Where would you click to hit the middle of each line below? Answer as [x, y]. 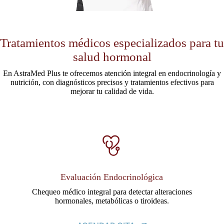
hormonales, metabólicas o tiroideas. [112, 201]
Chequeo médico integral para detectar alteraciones [112, 192]
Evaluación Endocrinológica [112, 177]
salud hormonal [112, 57]
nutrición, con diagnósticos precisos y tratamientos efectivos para [112, 82]
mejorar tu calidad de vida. [112, 91]
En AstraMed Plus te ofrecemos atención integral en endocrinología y [112, 73]
